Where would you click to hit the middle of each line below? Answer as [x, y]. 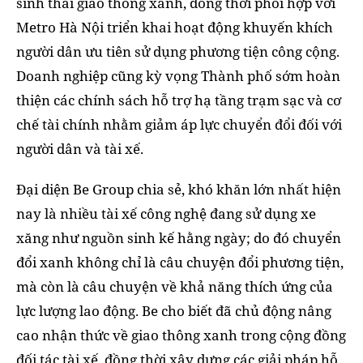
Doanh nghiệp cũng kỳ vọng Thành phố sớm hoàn [178, 75]
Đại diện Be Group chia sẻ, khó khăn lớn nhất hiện [179, 189]
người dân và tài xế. [80, 148]
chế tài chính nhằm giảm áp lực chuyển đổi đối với [179, 124]
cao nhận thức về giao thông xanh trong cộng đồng [181, 335]
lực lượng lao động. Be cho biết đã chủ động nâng [174, 310]
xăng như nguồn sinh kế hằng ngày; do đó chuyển [179, 237]
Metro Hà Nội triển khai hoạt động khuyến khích [175, 27]
